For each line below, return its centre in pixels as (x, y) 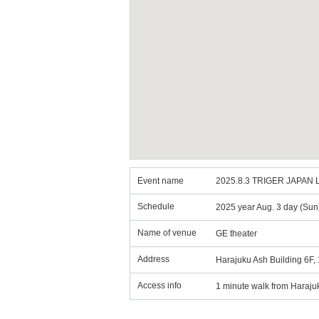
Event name (161, 181)
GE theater (236, 234)
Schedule (156, 206)
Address (153, 259)
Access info (159, 286)
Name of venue (167, 233)
